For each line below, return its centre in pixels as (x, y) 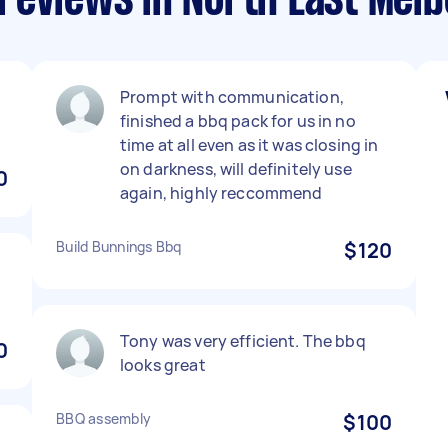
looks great (163, 365)
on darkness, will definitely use (236, 169)
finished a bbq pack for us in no (238, 121)
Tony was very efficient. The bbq (243, 341)
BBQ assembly (103, 418)
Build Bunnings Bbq (119, 246)
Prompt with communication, (232, 97)
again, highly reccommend (221, 193)
